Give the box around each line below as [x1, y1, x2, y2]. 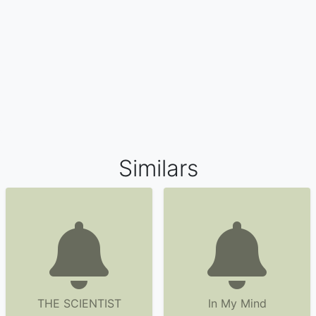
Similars [118, 154, 198, 182]
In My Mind [207, 296, 267, 310]
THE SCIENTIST [37, 296, 121, 310]
